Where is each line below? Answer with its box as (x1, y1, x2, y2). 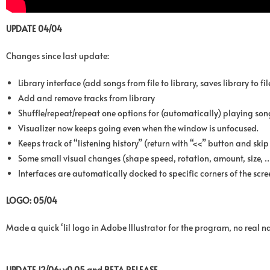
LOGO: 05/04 (6, 194, 57, 206)
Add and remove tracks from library (18, 92, 155, 104)
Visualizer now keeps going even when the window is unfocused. (18, 122, 259, 134)
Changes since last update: (6, 49, 109, 61)
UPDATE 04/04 (6, 22, 62, 34)
